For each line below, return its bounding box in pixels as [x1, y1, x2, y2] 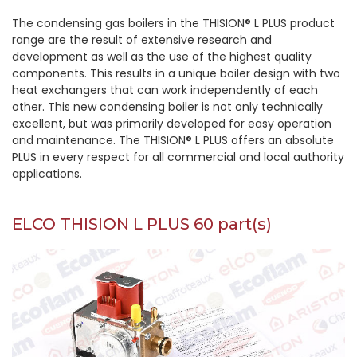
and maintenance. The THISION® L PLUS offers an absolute [12, 132, 334, 149]
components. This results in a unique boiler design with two [12, 65, 340, 82]
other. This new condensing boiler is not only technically [12, 99, 323, 116]
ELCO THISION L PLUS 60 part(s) [12, 214, 272, 234]
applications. [12, 166, 88, 182]
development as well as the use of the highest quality [12, 49, 312, 65]
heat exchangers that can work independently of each [12, 82, 318, 99]
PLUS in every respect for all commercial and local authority [12, 149, 344, 166]
